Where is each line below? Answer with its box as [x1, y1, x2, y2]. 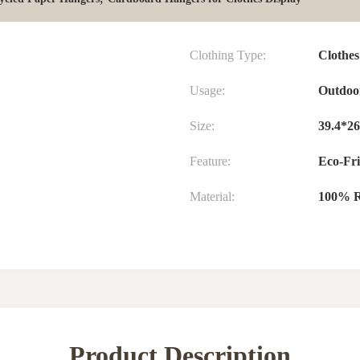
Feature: [190, 154, 231, 168]
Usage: [190, 84, 225, 97]
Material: [190, 190, 235, 203]
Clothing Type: [190, 48, 266, 62]
